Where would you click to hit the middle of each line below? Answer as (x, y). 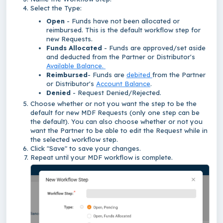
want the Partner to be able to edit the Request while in (119, 131)
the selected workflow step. (75, 140)
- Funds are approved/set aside (154, 48)
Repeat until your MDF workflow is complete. (102, 158)
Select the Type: (57, 8)
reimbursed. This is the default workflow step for (123, 30)
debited (139, 75)
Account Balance (123, 84)
